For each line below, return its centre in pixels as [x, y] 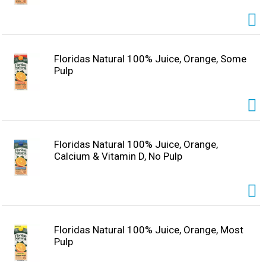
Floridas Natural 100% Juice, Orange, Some [150, 59]
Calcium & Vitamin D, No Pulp [118, 156]
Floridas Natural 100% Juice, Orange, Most [149, 230]
